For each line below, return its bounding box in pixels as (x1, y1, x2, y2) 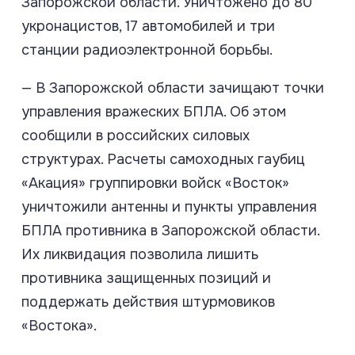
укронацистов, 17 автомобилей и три (21, 17, 275, 36)
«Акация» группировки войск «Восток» (21, 174, 289, 193)
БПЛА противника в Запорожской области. (21, 222, 319, 240)
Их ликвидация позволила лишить (21, 246, 258, 264)
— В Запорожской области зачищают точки (21, 79, 324, 97)
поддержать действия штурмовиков (21, 293, 275, 311)
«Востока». (21, 317, 97, 335)
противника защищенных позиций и (21, 269, 271, 288)
